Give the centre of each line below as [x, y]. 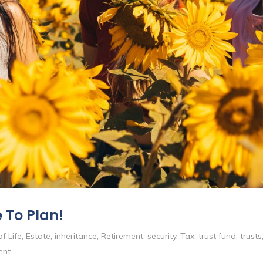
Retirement [122, 236]
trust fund [217, 236]
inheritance [76, 236]
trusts [251, 236]
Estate [38, 236]
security [162, 236]
